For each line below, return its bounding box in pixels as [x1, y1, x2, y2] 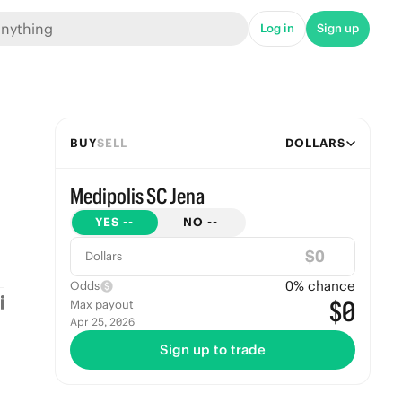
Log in [260, 21, 294, 36]
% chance [293, 277, 355, 294]
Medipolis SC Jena [69, 183, 205, 208]
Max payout [69, 297, 134, 312]
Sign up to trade [159, 341, 266, 358]
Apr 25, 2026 [69, 315, 135, 328]
